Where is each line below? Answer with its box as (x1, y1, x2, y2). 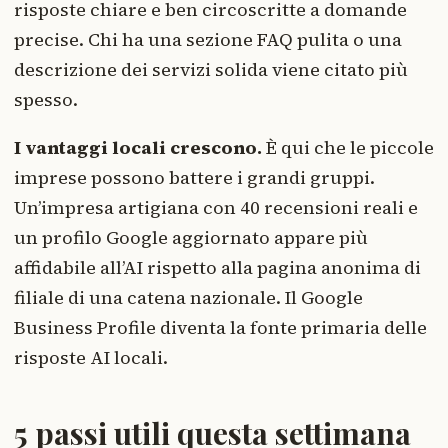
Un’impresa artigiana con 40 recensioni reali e (14, 195, 418, 221)
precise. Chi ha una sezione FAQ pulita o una (14, 27, 402, 53)
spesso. (14, 87, 78, 113)
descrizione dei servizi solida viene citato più (14, 57, 408, 83)
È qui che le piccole (262, 135, 434, 161)
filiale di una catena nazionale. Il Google (14, 285, 363, 311)
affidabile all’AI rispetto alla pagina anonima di (14, 255, 421, 281)
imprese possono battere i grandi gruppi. (14, 165, 375, 191)
